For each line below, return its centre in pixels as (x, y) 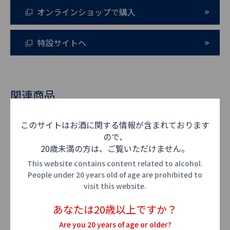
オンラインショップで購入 (86, 12)
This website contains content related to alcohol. (115, 163)
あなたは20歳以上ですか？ (115, 209)
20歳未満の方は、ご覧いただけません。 (115, 148)
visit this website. (115, 186)
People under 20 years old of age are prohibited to (115, 175)
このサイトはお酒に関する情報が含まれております (115, 125)
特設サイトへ (62, 42)
